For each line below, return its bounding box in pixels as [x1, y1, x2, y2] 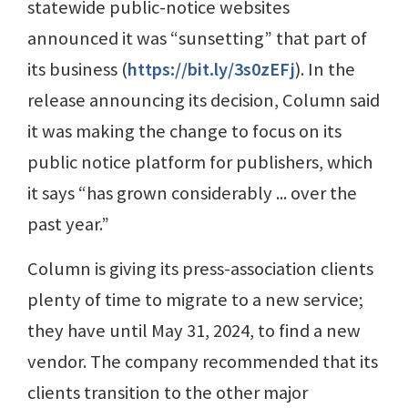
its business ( [27, 56, 127, 81]
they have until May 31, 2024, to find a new [27, 318, 361, 342]
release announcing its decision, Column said [27, 87, 380, 112]
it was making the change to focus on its [27, 118, 342, 143]
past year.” [27, 211, 109, 236]
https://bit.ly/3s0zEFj [127, 56, 295, 81]
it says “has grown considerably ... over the [27, 180, 357, 205]
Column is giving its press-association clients [27, 256, 373, 280]
